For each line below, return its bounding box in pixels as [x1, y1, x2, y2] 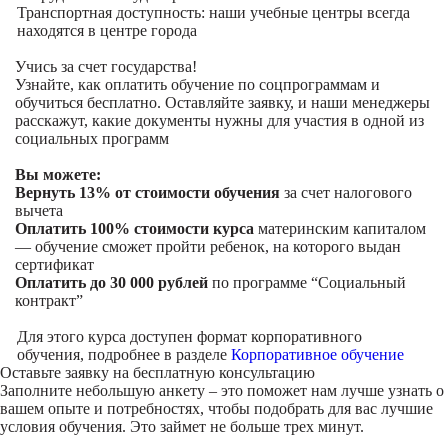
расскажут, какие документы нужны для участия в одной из [15, 112, 424, 129]
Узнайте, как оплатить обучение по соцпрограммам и [15, 76, 380, 93]
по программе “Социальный [208, 274, 406, 291]
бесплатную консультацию [133, 364, 315, 381]
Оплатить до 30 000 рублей [15, 274, 208, 291]
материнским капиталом [254, 220, 426, 237]
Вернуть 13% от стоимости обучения [15, 184, 280, 201]
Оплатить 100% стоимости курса [15, 220, 254, 237]
